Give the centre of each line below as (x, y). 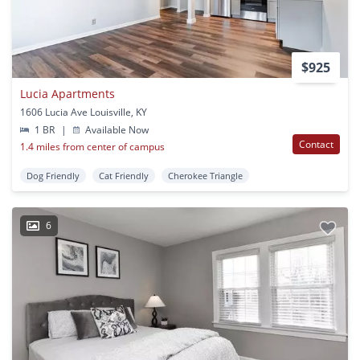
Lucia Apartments (67, 93)
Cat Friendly (124, 175)
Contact (316, 144)
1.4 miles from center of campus (92, 146)
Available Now (116, 129)
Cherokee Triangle (205, 175)
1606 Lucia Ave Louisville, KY (84, 112)
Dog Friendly (53, 175)
